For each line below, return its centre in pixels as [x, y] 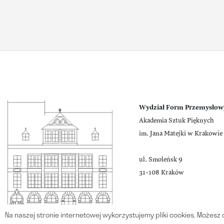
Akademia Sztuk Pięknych [176, 120]
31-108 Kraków [161, 172]
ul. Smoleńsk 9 [160, 159]
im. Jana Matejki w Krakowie [180, 133]
